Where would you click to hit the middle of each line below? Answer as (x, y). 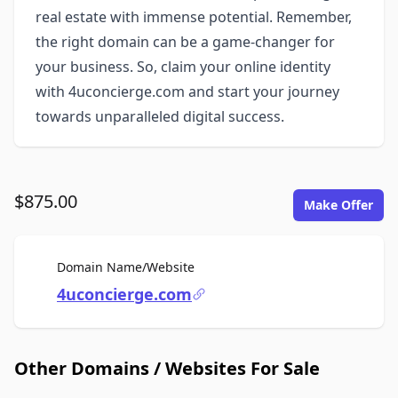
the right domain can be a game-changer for (185, 42)
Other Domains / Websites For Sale (167, 368)
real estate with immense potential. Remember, (194, 17)
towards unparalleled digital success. (160, 116)
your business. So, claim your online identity (183, 67)
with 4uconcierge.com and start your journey (187, 92)
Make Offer (338, 205)
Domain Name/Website (126, 267)
